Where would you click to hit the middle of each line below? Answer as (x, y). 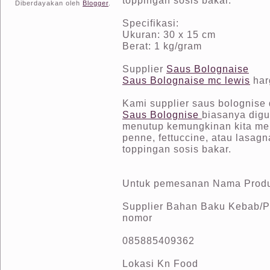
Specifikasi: (151, 23)
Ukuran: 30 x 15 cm (169, 35)
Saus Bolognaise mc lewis (186, 80)
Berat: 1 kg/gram (162, 46)
